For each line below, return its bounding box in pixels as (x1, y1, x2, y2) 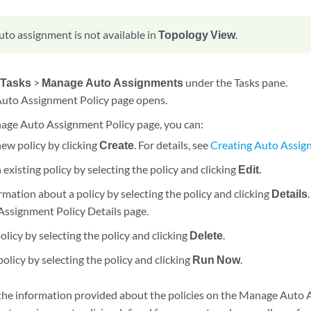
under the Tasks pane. (183, 76, 288, 89)
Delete (189, 228, 223, 242)
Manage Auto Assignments (42, 76, 184, 89)
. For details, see (133, 138, 210, 151)
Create (99, 138, 134, 151)
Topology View (158, 28, 236, 41)
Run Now (192, 253, 240, 266)
